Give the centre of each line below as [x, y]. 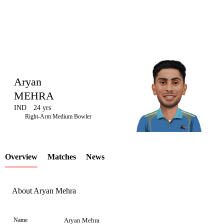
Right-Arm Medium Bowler [58, 116]
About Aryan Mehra [44, 191]
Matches [62, 157]
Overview [21, 157]
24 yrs [42, 108]
